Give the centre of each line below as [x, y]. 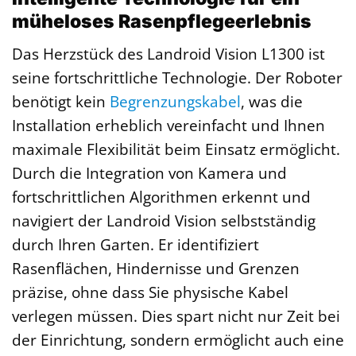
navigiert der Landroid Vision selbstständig [164, 221]
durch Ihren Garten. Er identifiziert [135, 245]
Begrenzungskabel [175, 102]
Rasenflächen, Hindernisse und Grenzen [156, 269]
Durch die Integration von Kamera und [149, 173]
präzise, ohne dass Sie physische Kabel [150, 292]
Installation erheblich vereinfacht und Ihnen [168, 126]
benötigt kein [61, 102]
